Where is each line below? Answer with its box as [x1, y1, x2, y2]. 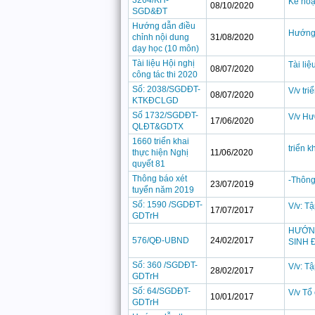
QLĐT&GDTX [132, 122, 184, 131]
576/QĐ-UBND [132, 236, 189, 245]
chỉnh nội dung [132, 32, 189, 42]
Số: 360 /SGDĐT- [132, 260, 198, 270]
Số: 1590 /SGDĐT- [132, 200, 202, 210]
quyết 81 [132, 159, 165, 169]
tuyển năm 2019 [132, 185, 194, 195]
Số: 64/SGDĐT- [132, 286, 191, 296]
